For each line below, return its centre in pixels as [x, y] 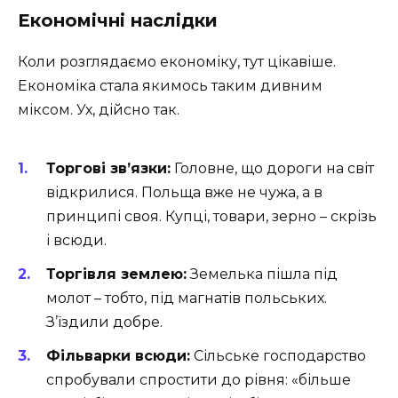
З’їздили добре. [104, 322]
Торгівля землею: [116, 274]
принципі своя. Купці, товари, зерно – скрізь [211, 216]
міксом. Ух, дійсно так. [99, 110]
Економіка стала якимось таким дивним [170, 86]
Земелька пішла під [262, 274]
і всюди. [76, 240]
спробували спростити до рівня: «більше [199, 379]
